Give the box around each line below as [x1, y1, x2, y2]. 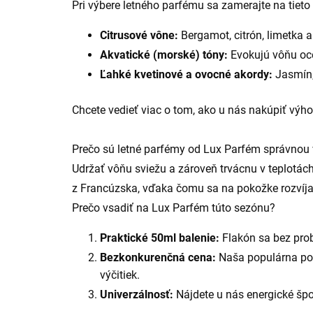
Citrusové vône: [100, 29, 178, 43]
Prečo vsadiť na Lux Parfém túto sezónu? [72, 201, 275, 215]
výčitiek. [100, 268, 140, 282]
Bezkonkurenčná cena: [100, 251, 216, 265]
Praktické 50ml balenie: [100, 231, 219, 245]
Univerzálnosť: [100, 288, 173, 302]
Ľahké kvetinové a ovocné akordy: [100, 68, 272, 82]
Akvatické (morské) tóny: [100, 48, 228, 62]
